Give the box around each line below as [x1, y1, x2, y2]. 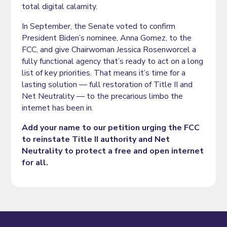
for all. [21, 157, 48, 169]
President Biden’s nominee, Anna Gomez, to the [21, 32, 192, 44]
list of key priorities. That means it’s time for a [21, 67, 185, 79]
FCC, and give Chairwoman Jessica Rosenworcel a [21, 44, 196, 56]
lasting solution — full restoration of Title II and [21, 79, 193, 91]
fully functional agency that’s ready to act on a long [21, 56, 203, 67]
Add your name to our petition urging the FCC [21, 122, 200, 134]
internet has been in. [21, 102, 93, 114]
